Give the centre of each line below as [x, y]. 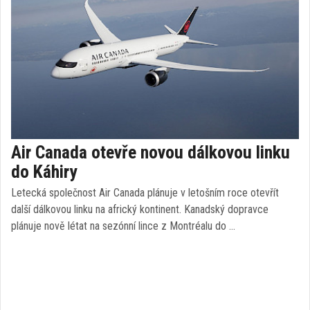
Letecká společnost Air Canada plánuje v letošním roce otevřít [145, 193]
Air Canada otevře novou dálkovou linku [151, 152]
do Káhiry [44, 172]
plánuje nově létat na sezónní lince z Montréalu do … [123, 226]
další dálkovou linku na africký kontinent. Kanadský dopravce [140, 209]
